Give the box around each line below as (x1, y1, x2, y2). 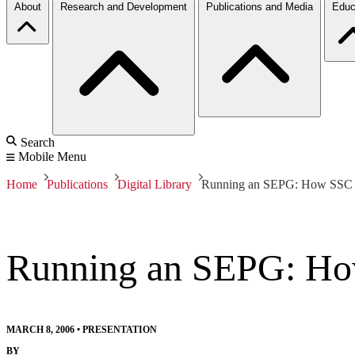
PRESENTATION (82, 323, 157, 335)
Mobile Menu (18, 149, 86, 163)
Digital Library (117, 177, 192, 191)
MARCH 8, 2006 (6, 323, 74, 335)
